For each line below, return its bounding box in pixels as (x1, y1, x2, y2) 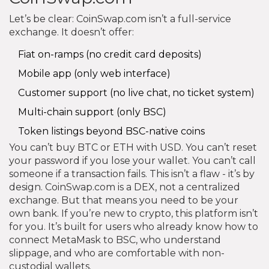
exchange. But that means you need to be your (9, 194, 238, 206)
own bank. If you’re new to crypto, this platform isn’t (9, 207, 258, 219)
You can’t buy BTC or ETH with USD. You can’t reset (9, 141, 257, 153)
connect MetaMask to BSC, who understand (9, 234, 221, 246)
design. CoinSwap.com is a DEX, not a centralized (9, 181, 240, 193)
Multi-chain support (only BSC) (18, 106, 166, 118)
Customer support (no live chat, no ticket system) (18, 86, 255, 98)
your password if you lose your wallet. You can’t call (9, 154, 256, 166)
